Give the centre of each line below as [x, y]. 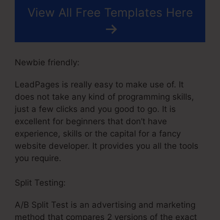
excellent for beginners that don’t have [91, 121]
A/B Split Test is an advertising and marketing [105, 205]
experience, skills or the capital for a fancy [98, 133]
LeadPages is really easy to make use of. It [99, 84]
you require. [38, 158]
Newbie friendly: [47, 62]
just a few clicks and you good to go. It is [95, 109]
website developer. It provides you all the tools [107, 146]
